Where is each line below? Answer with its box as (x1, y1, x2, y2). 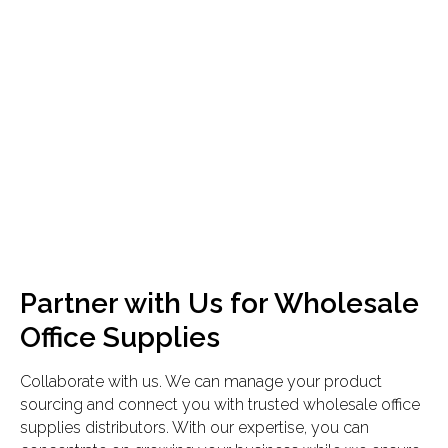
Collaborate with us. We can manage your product (20, 372, 382, 392)
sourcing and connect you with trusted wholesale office (20, 395, 420, 415)
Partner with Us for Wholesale (20, 287, 419, 321)
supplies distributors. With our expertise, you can (20, 418, 369, 438)
